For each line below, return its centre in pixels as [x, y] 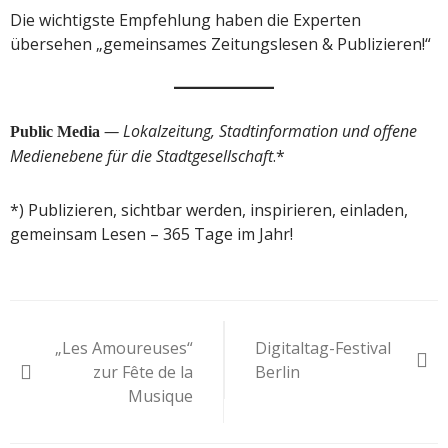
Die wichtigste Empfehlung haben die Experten [185, 19]
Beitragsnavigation [182, 320]
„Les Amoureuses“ [124, 347]
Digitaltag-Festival [323, 347]
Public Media [57, 131]
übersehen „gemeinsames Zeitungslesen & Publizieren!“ [220, 43]
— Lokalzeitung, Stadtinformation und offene [260, 130]
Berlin [277, 371]
